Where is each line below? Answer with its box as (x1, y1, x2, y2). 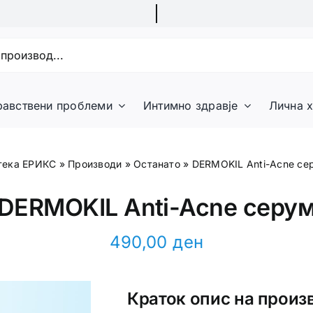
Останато (133, 158, 180, 170)
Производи (68, 158, 122, 170)
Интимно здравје (143, 98, 238, 112)
